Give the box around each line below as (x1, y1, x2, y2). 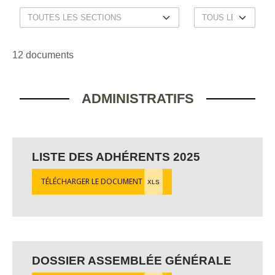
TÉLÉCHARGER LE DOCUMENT (41, 176, 144, 187)
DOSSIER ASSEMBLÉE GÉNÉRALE (32, 254, 231, 267)
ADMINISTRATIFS (81, 91, 194, 106)
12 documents (12, 50, 74, 60)
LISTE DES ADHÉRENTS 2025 (32, 150, 200, 163)
